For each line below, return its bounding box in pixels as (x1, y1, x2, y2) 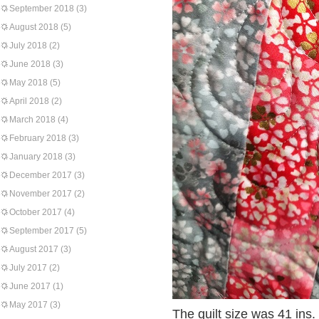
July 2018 (9, 41, 47, 51)
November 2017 (9, 189, 72, 199)
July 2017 (9, 263, 47, 273)
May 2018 (9, 78, 48, 88)
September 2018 (9, 4, 74, 14)
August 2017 (9, 244, 58, 254)
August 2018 (9, 22, 58, 32)
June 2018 (9, 59, 51, 69)
